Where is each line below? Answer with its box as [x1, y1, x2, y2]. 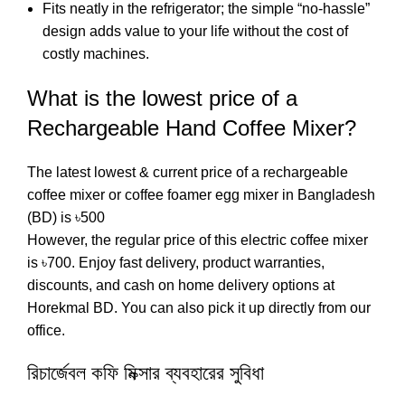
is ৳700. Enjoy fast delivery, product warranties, [27, 254, 325, 270]
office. [27, 322, 65, 338]
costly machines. [42, 45, 149, 61]
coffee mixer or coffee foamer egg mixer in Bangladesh [27, 186, 375, 202]
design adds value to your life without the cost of [42, 23, 348, 39]
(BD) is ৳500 [27, 209, 105, 225]
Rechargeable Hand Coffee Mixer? [27, 115, 356, 140]
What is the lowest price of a [27, 85, 297, 110]
